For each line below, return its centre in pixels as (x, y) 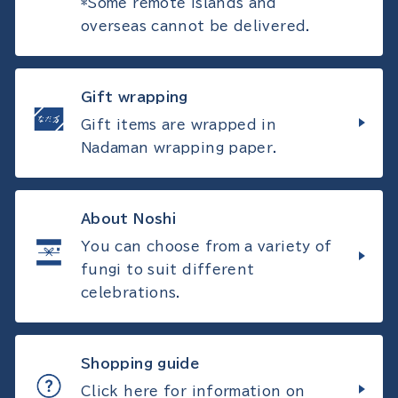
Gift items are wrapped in (179, 124)
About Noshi (129, 219)
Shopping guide (140, 363)
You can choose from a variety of (207, 246)
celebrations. (131, 292)
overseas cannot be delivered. (196, 26)
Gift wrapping (135, 97)
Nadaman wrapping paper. (179, 147)
